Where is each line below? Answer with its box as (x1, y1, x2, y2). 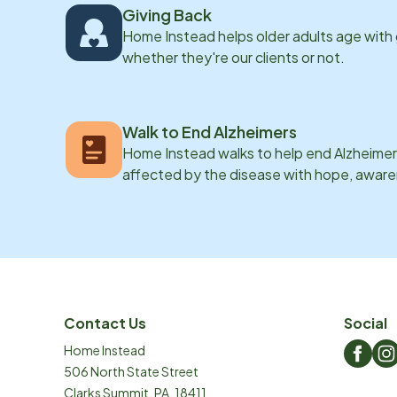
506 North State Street (64, 363, 198, 379)
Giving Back (122, 4, 212, 25)
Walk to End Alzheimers (122, 121, 297, 142)
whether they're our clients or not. (122, 48, 345, 66)
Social (344, 314, 387, 332)
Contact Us (64, 314, 146, 332)
